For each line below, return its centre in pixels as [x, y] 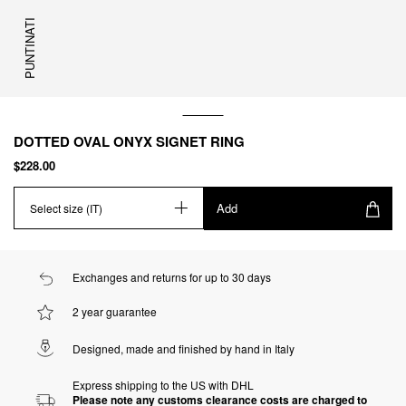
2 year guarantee [115, 312]
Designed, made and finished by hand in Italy [184, 349]
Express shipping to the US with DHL [163, 385]
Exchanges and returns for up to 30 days [172, 277]
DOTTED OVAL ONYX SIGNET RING [129, 141]
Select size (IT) [67, 208]
